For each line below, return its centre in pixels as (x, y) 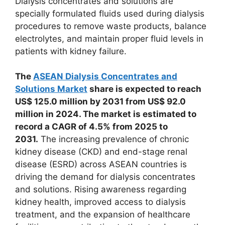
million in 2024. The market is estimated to (106, 114)
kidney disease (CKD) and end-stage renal (101, 152)
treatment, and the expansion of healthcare (103, 214)
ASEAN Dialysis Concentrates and (105, 76)
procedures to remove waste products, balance (111, 26)
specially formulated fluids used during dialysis (110, 13)
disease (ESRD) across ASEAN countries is (101, 164)
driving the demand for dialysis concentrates (105, 177)
